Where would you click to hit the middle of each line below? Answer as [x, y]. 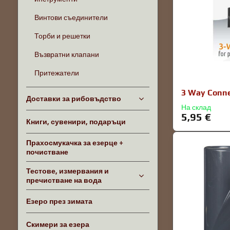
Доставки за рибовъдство [73, 99]
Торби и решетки [62, 36]
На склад [196, 108]
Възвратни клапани [66, 54]
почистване [47, 152]
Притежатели [56, 73]
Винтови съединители [71, 17]
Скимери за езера [57, 224]
